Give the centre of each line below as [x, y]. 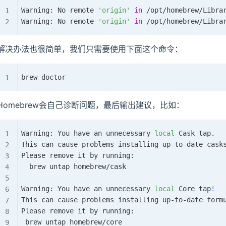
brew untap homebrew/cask [74, 166]
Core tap [193, 188]
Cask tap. [195, 133]
